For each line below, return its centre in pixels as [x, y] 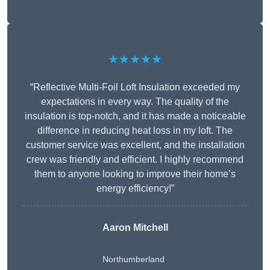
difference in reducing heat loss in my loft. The [135, 131]
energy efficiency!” [135, 189]
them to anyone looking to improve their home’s [135, 174]
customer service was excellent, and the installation [135, 145]
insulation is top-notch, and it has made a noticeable [135, 116]
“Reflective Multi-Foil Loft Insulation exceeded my [135, 87]
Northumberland [133, 259]
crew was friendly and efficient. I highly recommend [135, 160]
